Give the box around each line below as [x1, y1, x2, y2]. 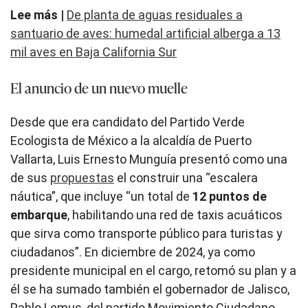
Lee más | [10, 7, 67, 22]
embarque [10, 208, 67, 223]
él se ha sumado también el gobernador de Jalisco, [10, 282, 289, 297]
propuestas [50, 170, 114, 186]
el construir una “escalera [114, 170, 258, 186]
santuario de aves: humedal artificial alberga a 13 [10, 25, 280, 41]
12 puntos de [192, 189, 267, 204]
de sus [10, 170, 50, 186]
